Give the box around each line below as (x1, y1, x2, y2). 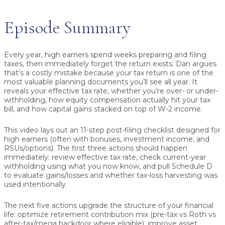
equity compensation (66, 95, 141, 105)
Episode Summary (4, 17, 131, 39)
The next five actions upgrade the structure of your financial (4, 201, 213, 210)
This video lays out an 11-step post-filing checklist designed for (4, 126, 220, 135)
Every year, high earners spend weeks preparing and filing (4, 50, 206, 60)
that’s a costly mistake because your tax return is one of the (4, 68, 213, 78)
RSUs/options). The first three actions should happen (4, 144, 187, 153)
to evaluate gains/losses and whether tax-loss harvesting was (4, 171, 217, 180)
